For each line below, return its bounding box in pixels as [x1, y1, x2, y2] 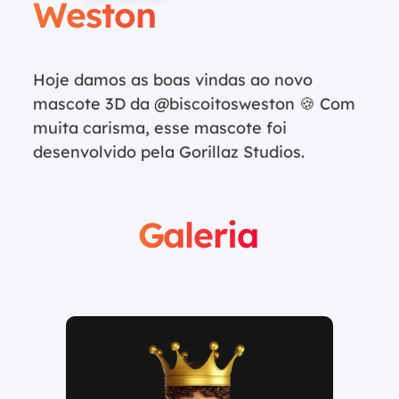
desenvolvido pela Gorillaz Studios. [33, 142, 305, 162]
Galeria [137, 213, 258, 256]
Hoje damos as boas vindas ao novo [33, 69, 313, 90]
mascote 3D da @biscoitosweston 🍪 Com [33, 94, 355, 114]
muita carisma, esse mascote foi [33, 118, 287, 138]
